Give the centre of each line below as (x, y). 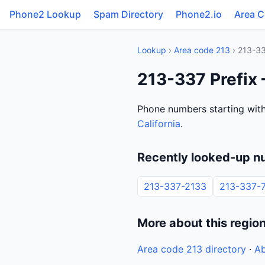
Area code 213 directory (192, 249)
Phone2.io (199, 14)
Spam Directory (128, 14)
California (159, 124)
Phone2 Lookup (45, 14)
